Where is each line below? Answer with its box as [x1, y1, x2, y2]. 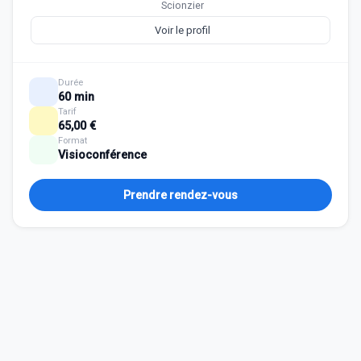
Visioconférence [58, 148, 147, 162]
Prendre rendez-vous [123, 189, 238, 201]
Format [58, 135, 87, 146]
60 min [58, 90, 94, 104]
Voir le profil [154, 24, 210, 36]
